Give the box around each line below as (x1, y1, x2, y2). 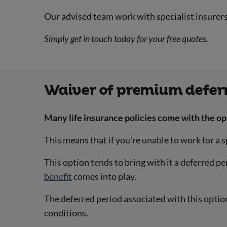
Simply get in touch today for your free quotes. (44, 32, 208, 44)
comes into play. (72, 171, 136, 182)
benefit (44, 171, 72, 182)
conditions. (44, 207, 88, 219)
